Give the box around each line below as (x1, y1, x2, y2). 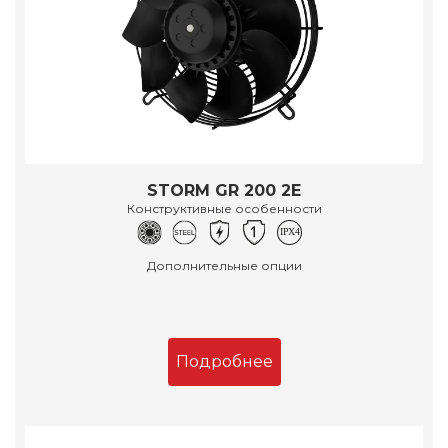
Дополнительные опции (146, 257, 302, 273)
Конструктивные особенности (126, 200, 322, 216)
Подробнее (175, 351, 273, 371)
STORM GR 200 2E (147, 180, 301, 200)
